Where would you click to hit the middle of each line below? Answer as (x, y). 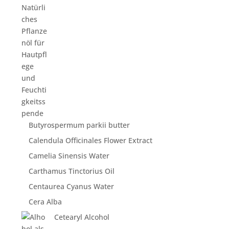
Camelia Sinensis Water (69, 156)
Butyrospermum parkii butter (79, 125)
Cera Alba (45, 202)
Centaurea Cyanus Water (72, 186)
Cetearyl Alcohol (82, 217)
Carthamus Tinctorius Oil (72, 171)
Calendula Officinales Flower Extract (91, 140)
